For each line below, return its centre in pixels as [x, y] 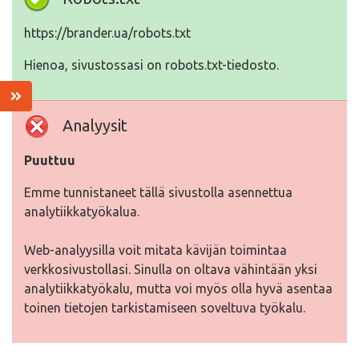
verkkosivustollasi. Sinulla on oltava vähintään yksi [171, 269]
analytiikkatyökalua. [82, 212]
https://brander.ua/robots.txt [107, 33]
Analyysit [95, 125]
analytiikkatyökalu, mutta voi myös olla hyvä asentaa [178, 288]
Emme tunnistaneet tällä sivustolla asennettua [158, 192]
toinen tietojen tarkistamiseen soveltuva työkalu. [165, 308]
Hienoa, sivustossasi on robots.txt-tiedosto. [151, 65]
